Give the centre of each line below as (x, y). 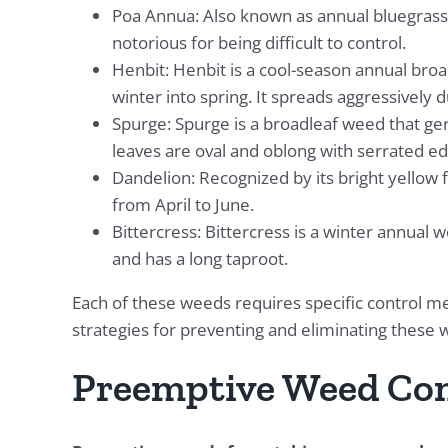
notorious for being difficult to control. (258, 43)
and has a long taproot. (199, 259)
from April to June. (182, 205)
